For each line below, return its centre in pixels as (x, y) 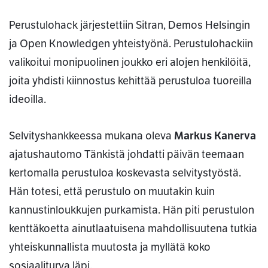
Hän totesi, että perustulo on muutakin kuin (112, 192)
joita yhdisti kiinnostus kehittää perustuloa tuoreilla (130, 81)
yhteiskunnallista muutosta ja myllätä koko (110, 247)
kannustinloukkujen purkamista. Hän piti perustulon (132, 210)
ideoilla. (28, 100)
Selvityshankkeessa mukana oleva (92, 136)
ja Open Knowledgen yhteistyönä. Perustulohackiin (131, 44)
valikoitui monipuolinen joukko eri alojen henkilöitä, (130, 63)
